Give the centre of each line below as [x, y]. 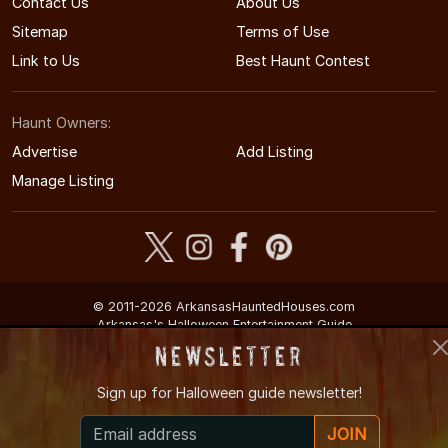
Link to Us [46, 61]
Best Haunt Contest [303, 61]
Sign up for [136, 392]
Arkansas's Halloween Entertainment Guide [224, 325]
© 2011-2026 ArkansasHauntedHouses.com [224, 307]
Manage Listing [63, 181]
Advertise [44, 152]
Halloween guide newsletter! [269, 392]
